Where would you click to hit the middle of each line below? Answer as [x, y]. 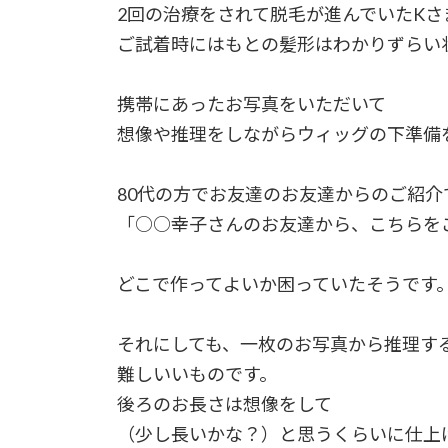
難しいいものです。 [197, 373]
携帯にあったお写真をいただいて [251, 103]
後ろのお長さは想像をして [224, 403]
